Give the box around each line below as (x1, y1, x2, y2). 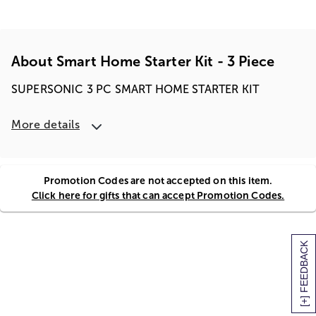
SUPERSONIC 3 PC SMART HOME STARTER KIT (11, 83, 260, 95)
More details (11, 119, 80, 130)
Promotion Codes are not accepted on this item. (43, 175, 273, 186)
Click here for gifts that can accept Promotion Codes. (31, 190, 285, 201)
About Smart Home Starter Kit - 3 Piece (11, 54, 275, 69)
